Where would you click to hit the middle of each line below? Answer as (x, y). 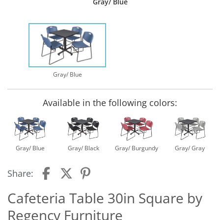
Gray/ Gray (190, 148)
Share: (20, 174)
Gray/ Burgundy (137, 148)
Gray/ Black (83, 148)
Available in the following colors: (110, 103)
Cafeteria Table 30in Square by (105, 198)
